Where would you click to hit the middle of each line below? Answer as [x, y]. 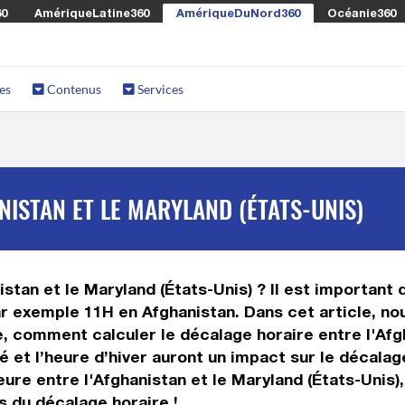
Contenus [73, 89]
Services [159, 89]
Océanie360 [362, 13]
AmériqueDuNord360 [238, 13]
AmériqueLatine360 [92, 13]
